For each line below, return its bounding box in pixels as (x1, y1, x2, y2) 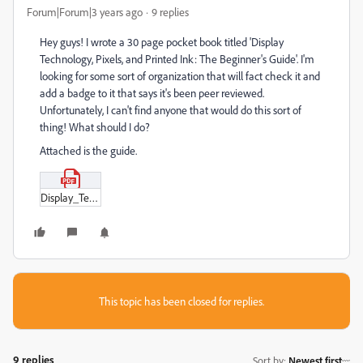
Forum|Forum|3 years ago (27, 5, 143, 19)
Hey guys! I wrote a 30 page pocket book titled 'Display (40, 35, 284, 49)
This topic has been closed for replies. (99, 294, 264, 309)
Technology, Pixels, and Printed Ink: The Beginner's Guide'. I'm (40, 52, 314, 66)
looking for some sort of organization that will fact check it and (40, 69, 320, 83)
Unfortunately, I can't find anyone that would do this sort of (40, 103, 301, 117)
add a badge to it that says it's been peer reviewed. (40, 86, 264, 100)
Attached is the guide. (40, 143, 137, 157)
